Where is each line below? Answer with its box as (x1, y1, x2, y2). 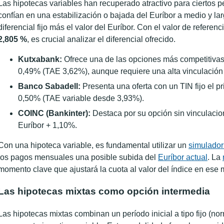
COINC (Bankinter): (18, 108, 90, 117)
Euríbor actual (158, 152, 207, 161)
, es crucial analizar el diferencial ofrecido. (27, 34, 175, 43)
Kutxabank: (18, 54, 62, 63)
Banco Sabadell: (18, 81, 80, 90)
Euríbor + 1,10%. (18, 120, 77, 129)
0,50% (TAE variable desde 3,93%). (18, 93, 144, 102)
